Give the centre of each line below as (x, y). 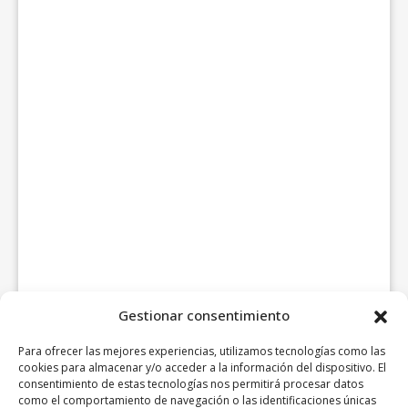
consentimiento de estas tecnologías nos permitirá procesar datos (191, 384)
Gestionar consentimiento (204, 315)
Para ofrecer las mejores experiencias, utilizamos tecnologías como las (202, 351)
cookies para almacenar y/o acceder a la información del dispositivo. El (202, 367)
